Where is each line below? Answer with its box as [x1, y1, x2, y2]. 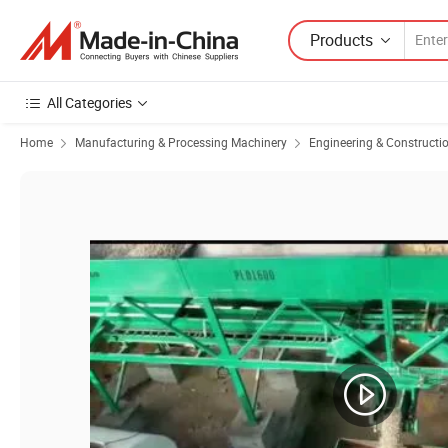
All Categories [47, 93, 132, 112]
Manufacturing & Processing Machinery [75, 134, 287, 150]
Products [310, 28, 373, 51]
